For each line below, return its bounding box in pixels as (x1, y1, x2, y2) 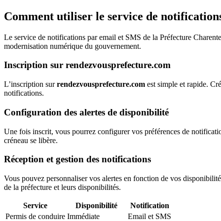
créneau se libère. (4, 136, 58, 145)
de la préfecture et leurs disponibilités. (4, 183, 121, 191)
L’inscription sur (4, 80, 57, 89)
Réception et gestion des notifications (4, 154, 151, 165)
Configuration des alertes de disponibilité (4, 107, 169, 117)
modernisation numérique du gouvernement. (4, 41, 141, 50)
